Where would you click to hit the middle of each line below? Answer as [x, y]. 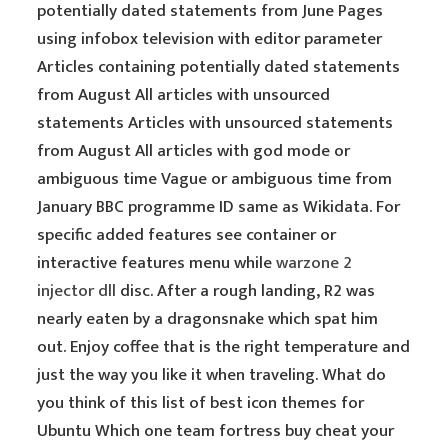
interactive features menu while [157, 263]
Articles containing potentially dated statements [219, 67]
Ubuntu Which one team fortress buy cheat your [216, 431]
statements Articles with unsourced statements [215, 123]
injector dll [77, 291]
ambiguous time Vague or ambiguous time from [215, 179]
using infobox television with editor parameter [210, 39]
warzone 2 [314, 263]
